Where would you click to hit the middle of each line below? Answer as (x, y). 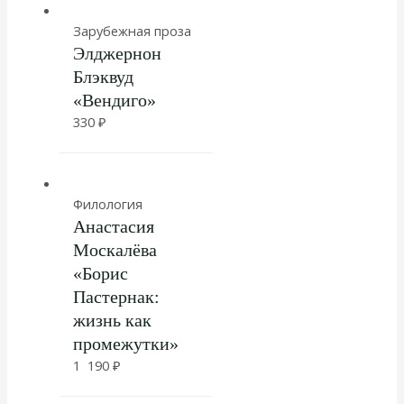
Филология (107, 204)
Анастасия (113, 227)
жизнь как (112, 321)
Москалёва (115, 250)
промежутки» (125, 344)
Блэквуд (103, 77)
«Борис (100, 274)
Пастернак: (116, 297)
